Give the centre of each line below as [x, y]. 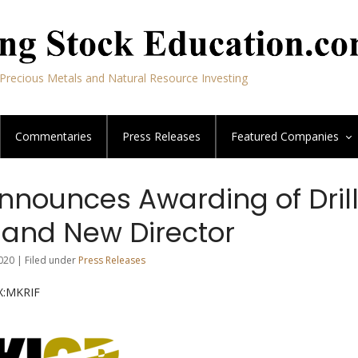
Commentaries [54, 136]
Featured [256, 136]
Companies [310, 136]
